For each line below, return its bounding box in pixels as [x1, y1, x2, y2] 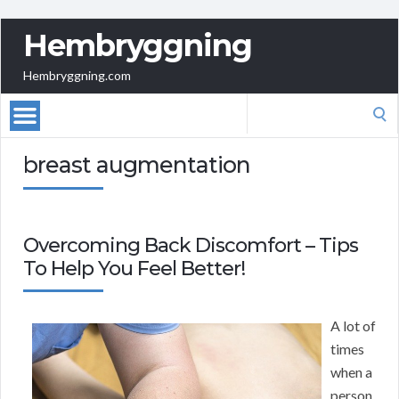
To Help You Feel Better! [23, 256, 245, 281]
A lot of [330, 317, 376, 335]
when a [330, 363, 372, 381]
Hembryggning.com [23, 68, 131, 84]
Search [246, 95, 287, 113]
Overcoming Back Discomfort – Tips [23, 233, 358, 258]
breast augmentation [23, 151, 250, 179]
